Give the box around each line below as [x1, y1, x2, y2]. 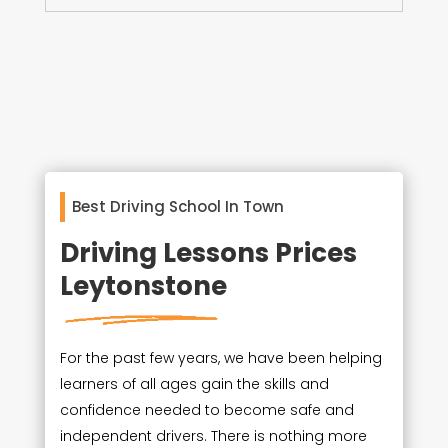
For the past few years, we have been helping [59, 347, 382, 368]
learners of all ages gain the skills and [59, 373, 329, 394]
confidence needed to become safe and [59, 399, 354, 420]
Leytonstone [59, 267, 227, 304]
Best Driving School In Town [71, 195, 284, 217]
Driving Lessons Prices [59, 234, 357, 271]
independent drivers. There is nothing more [59, 425, 367, 446]
